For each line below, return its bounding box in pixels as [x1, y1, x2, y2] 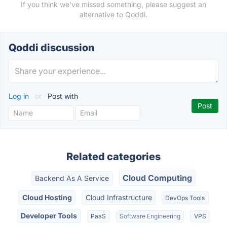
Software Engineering [119, 212, 180, 220]
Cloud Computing [122, 173, 192, 183]
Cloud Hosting [22, 193, 72, 202]
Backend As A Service [35, 174, 109, 183]
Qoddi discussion [9, 42, 94, 54]
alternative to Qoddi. [80, 10, 147, 19]
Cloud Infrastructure [85, 193, 152, 202]
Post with [46, 92, 78, 100]
